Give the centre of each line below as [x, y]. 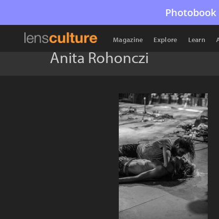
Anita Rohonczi [99, 57]
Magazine [128, 40]
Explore [165, 40]
